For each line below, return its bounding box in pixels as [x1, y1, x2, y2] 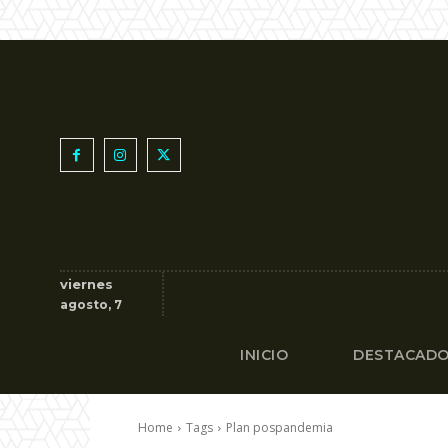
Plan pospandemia [226, 419, 333, 436]
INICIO [240, 346, 289, 364]
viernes [60, 276, 113, 292]
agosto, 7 [60, 297, 122, 312]
